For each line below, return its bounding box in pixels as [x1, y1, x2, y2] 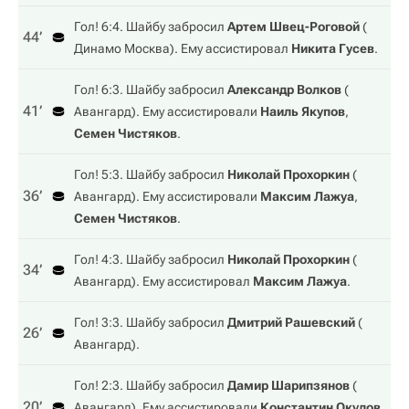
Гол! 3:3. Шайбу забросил [74, 315, 227, 330]
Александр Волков [227, 82, 341, 97]
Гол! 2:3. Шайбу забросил [74, 378, 227, 393]
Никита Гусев [291, 41, 374, 56]
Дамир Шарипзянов [227, 378, 350, 393]
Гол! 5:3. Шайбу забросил [74, 167, 227, 182]
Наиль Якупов [260, 104, 345, 119]
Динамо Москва [74, 41, 170, 56]
